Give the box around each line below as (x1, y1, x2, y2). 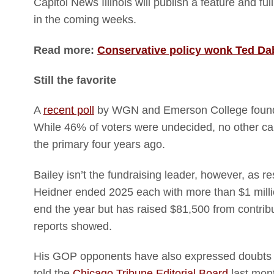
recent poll (43, 104, 94, 117)
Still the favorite (33, 74, 116, 87)
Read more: (33, 43, 97, 56)
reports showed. (33, 220, 112, 232)
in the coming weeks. (33, 13, 136, 26)
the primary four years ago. (33, 138, 165, 151)
